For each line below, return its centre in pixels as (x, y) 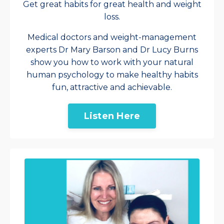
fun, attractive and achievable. (112, 87)
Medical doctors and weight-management (112, 37)
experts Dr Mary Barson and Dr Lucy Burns (112, 50)
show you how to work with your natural (112, 62)
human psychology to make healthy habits (112, 75)
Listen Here (112, 116)
